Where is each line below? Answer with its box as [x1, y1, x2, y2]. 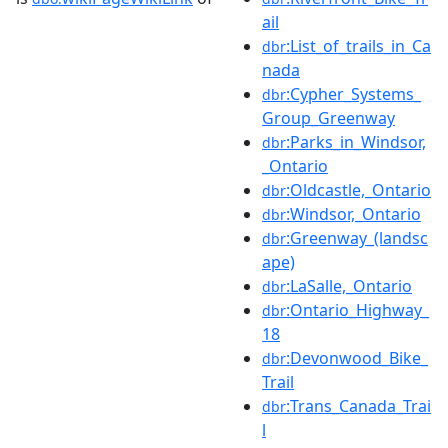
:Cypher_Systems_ [286, 82, 421, 105]
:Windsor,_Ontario [286, 202, 421, 225]
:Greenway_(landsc [286, 226, 428, 249]
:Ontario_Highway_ [286, 298, 429, 321]
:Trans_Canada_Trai [286, 394, 431, 417]
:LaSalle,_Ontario [286, 274, 412, 297]
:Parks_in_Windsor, [286, 130, 426, 153]
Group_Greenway [262, 106, 395, 129]
